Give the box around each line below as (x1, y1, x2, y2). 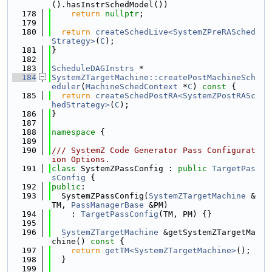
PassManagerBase (71, 200, 144, 209)
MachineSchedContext (86, 82, 178, 91)
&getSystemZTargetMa (158, 228, 256, 237)
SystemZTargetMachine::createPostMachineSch (52, 73, 256, 82)
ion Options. (52, 155, 110, 164)
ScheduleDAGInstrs (52, 64, 134, 73)
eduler (52, 82, 81, 91)
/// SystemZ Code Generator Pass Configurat (52, 146, 256, 155)
